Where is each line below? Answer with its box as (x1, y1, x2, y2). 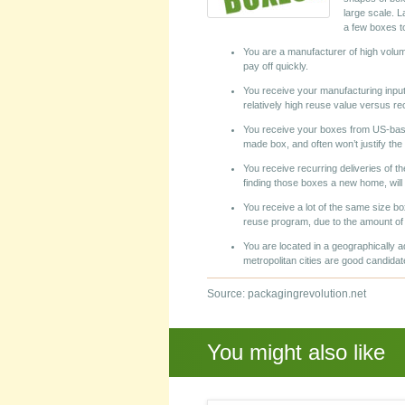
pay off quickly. (243, 61, 308, 71)
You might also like (207, 340, 385, 364)
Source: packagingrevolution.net (207, 287, 366, 300)
